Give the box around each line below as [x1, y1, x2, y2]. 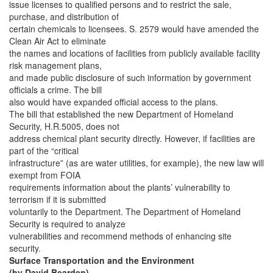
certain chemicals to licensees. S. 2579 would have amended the [9, 23, 259, 35]
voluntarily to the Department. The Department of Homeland [9, 205, 241, 218]
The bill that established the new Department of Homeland [9, 108, 233, 121]
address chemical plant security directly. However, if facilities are [9, 132, 255, 145]
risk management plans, [9, 59, 102, 72]
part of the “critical [9, 144, 79, 157]
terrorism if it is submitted [9, 193, 106, 206]
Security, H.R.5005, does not [9, 120, 119, 133]
